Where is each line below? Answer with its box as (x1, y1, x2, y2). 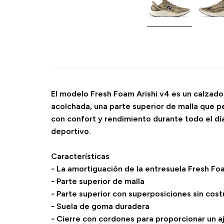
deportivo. (51, 126, 91, 136)
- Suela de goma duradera (51, 201, 149, 211)
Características (51, 151, 109, 161)
